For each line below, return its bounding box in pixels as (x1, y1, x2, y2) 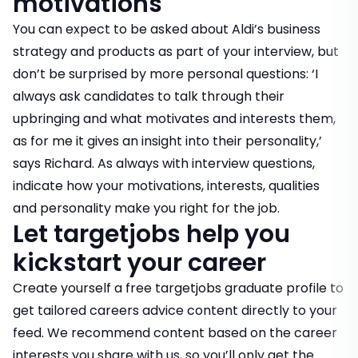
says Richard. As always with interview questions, (13, 154, 315, 173)
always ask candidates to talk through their (13, 87, 284, 106)
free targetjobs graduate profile (125, 279, 327, 298)
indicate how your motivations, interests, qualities (13, 177, 320, 196)
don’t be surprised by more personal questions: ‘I (13, 65, 318, 84)
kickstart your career (13, 246, 266, 280)
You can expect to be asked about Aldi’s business (13, 20, 320, 39)
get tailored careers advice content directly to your (13, 301, 337, 320)
